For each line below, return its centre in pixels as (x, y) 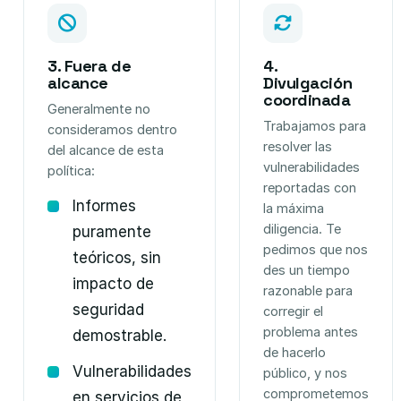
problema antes (311, 332)
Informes (104, 206)
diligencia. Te (302, 229)
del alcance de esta (106, 150)
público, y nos (305, 373)
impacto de (113, 284)
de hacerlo (294, 352)
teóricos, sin (117, 258)
